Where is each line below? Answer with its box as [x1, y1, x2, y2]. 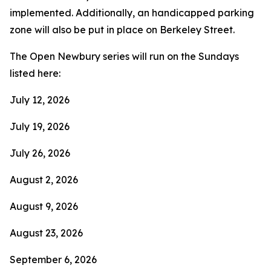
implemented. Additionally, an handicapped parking [10, 7, 254, 19]
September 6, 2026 [10, 253, 99, 266]
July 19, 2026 [10, 120, 70, 132]
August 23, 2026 [10, 227, 85, 239]
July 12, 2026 [10, 94, 70, 106]
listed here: [10, 67, 60, 79]
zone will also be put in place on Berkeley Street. [10, 24, 235, 36]
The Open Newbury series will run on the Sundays [10, 50, 239, 62]
